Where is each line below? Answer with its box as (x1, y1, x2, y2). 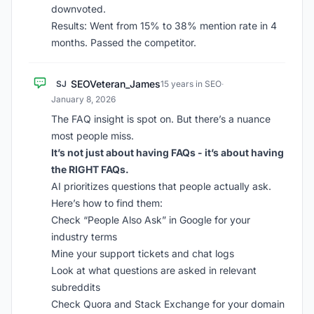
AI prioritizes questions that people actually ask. (51, 180, 271, 192)
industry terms (51, 231, 117, 243)
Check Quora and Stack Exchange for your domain (51, 298, 285, 310)
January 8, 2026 (51, 94, 116, 104)
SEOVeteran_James (71, 78, 161, 90)
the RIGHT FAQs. (51, 163, 129, 175)
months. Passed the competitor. (51, 36, 196, 48)
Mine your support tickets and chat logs (51, 247, 234, 259)
